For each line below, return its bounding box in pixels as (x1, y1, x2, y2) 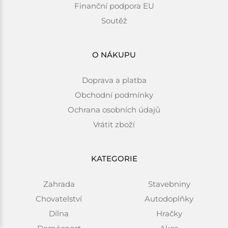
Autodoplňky (145, 193, 194, 204)
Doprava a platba (81, 75, 147, 85)
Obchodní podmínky (75, 90, 153, 100)
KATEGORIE (91, 153, 137, 163)
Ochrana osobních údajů (68, 104, 160, 115)
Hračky (156, 208, 182, 218)
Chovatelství (36, 193, 82, 204)
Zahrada (43, 179, 75, 189)
